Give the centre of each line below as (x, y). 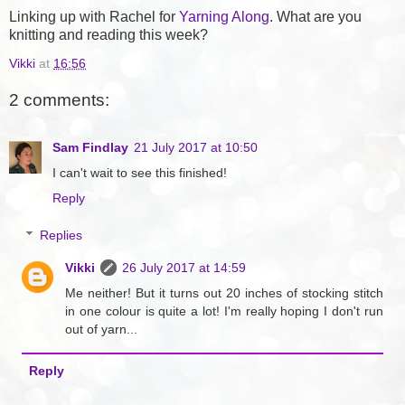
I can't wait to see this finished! (140, 172)
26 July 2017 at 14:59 (184, 268)
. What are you (316, 16)
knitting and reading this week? (108, 34)
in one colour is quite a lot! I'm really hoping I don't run (224, 311)
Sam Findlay (90, 147)
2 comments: (59, 100)
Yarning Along (224, 16)
